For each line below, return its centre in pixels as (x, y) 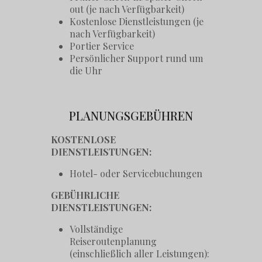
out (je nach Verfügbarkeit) (127, 9)
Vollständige (96, 229)
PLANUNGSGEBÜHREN (131, 116)
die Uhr (86, 70)
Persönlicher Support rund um (137, 58)
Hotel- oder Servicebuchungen (136, 174)
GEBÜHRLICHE (85, 195)
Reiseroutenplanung (113, 242)
